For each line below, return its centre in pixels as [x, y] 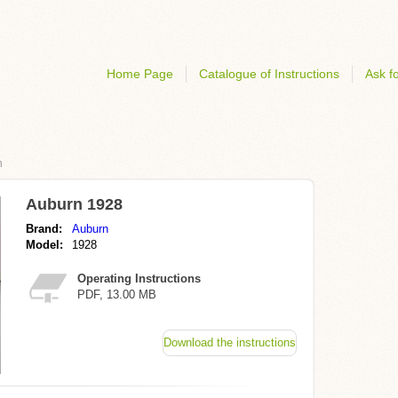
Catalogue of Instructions [269, 74]
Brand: [44, 229]
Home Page [140, 74]
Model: [44, 245]
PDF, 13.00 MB [117, 295]
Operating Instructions [139, 279]
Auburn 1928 [74, 204]
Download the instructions [230, 342]
